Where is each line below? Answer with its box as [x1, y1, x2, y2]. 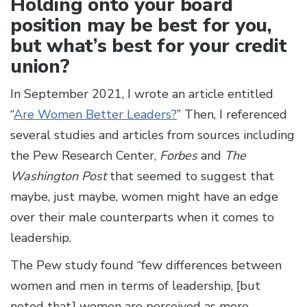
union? [10, 53, 70, 80]
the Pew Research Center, [10, 147, 160, 164]
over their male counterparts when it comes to [10, 209, 274, 226]
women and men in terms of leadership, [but [10, 278, 260, 295]
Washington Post [10, 168, 106, 185]
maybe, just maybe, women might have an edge [10, 188, 278, 206]
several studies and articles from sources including [10, 127, 295, 144]
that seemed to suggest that [106, 168, 274, 185]
